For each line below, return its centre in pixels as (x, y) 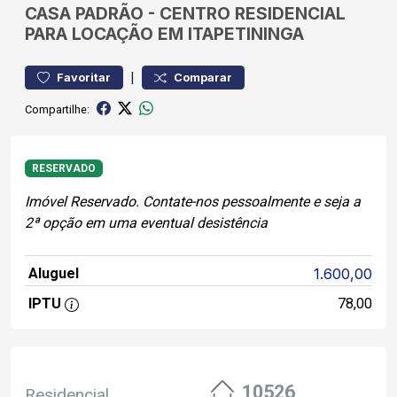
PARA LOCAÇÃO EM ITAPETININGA (164, 34)
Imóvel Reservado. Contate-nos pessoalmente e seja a (193, 202)
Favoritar (84, 78)
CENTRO (195, 13)
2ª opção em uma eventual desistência (146, 223)
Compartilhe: (57, 109)
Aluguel (54, 274)
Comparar (203, 78)
